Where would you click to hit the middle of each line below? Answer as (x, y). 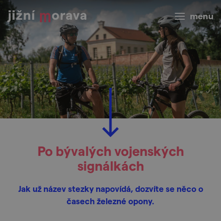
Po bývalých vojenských (110, 150)
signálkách (110, 165)
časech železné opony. (110, 201)
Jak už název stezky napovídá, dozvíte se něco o (110, 188)
